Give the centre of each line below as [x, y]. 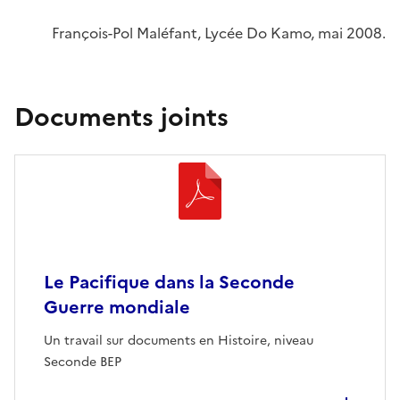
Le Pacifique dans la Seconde [169, 282]
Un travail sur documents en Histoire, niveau [179, 341]
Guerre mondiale [117, 307]
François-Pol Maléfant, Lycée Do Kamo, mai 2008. [219, 33]
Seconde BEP [83, 362]
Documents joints [121, 117]
